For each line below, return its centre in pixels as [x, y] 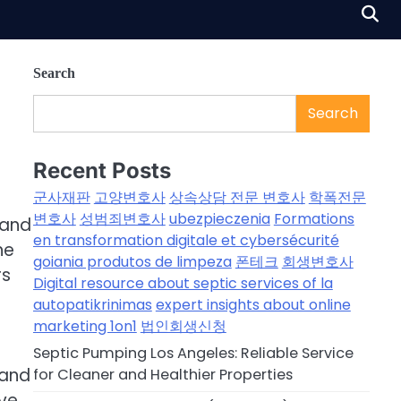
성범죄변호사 [122, 219]
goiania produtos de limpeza [132, 262]
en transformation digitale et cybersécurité [186, 241]
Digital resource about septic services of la [183, 284]
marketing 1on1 [85, 327]
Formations [314, 219]
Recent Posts [102, 171]
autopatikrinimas [92, 305]
